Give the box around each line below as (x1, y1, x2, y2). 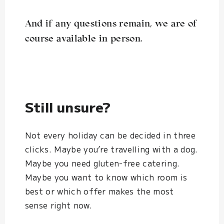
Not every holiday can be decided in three (24, 129, 195, 141)
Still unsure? (24, 96, 111, 116)
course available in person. (24, 34, 142, 44)
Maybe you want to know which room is (24, 171, 187, 183)
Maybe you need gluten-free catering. (24, 157, 180, 169)
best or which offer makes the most (24, 185, 174, 197)
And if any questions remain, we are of (24, 19, 197, 29)
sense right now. (24, 199, 92, 211)
